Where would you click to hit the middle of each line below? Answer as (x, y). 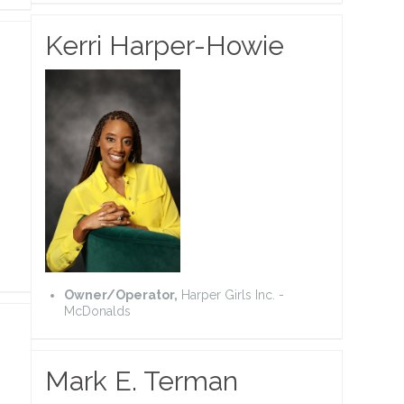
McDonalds (97, 311)
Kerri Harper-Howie (165, 45)
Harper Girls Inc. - (231, 294)
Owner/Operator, (121, 294)
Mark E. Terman (142, 381)
